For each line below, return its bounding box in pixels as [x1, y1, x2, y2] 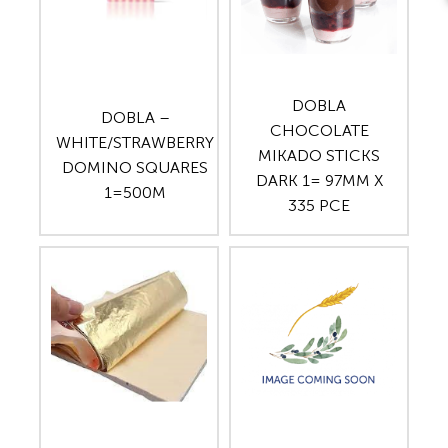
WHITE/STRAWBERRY [56, 133, 214, 153]
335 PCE [288, 195, 350, 215]
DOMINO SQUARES [62, 158, 208, 178]
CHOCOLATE [269, 120, 369, 140]
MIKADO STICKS [258, 145, 380, 165]
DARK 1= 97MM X [255, 170, 383, 190]
